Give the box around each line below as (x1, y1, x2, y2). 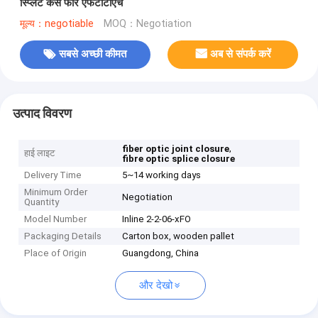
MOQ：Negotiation (103, 17, 192, 30)
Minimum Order (24, 187, 88, 198)
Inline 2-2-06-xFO (122, 214, 192, 225)
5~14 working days (122, 170, 202, 181)
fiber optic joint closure (122, 143, 230, 155)
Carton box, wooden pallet (122, 231, 235, 242)
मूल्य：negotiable (19, 17, 94, 30)
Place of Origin (24, 248, 87, 259)
